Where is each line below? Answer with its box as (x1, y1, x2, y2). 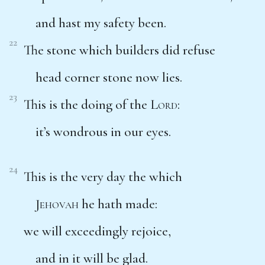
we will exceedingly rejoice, (24, 222, 171, 240)
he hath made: (79, 195, 157, 212)
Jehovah (35, 195, 79, 212)
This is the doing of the (24, 96, 150, 113)
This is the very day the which (24, 168, 182, 185)
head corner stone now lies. (35, 69, 182, 86)
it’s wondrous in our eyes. (35, 123, 171, 140)
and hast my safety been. (35, 14, 166, 31)
